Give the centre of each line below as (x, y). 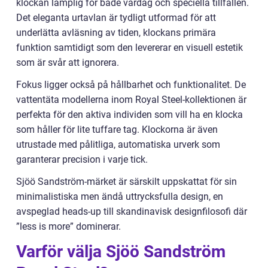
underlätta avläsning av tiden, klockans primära (116, 32)
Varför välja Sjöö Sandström (121, 251)
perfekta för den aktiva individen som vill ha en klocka (130, 114)
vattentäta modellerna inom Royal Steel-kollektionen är (131, 99)
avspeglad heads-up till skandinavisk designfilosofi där (132, 211)
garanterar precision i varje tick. (82, 159)
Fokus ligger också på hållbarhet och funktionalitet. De (131, 84)
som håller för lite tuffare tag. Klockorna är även (117, 129)
